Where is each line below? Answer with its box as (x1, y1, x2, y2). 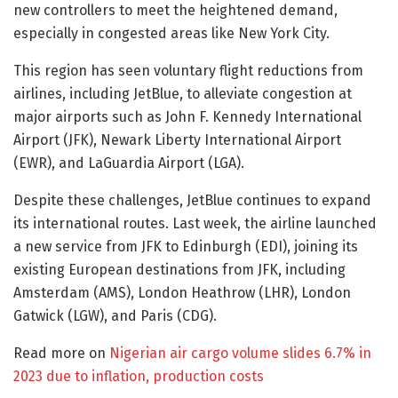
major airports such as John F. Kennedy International (13, 107, 362, 125)
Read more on (13, 344, 109, 362)
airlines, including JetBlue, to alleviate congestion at (13, 84, 352, 102)
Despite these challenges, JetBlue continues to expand (13, 191, 371, 209)
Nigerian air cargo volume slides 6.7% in (109, 344, 371, 362)
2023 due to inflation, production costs (13, 367, 264, 385)
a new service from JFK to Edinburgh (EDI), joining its (13, 237, 358, 255)
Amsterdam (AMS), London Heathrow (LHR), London (13, 283, 351, 301)
